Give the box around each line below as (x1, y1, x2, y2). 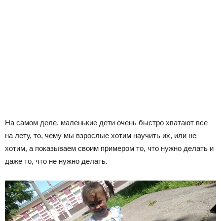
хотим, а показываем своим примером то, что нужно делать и (5, 144, 214, 152)
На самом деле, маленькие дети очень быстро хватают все (5, 118, 208, 127)
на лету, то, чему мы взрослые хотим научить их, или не (5, 131, 196, 140)
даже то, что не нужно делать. (5, 157, 108, 165)
